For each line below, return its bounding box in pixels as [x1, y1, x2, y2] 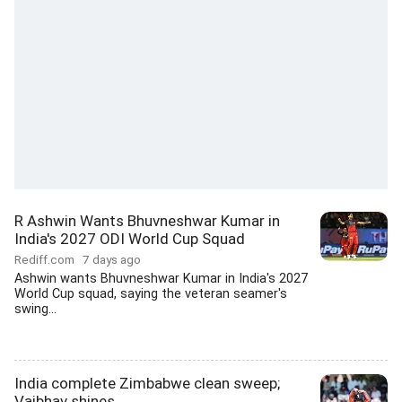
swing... [14, 301, 57, 317]
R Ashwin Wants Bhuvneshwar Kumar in [14, 212, 280, 230]
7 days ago [83, 252, 141, 267]
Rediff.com [14, 252, 83, 267]
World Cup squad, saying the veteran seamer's [14, 286, 287, 301]
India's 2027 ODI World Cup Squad [14, 230, 245, 248]
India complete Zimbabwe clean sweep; [14, 374, 280, 392]
